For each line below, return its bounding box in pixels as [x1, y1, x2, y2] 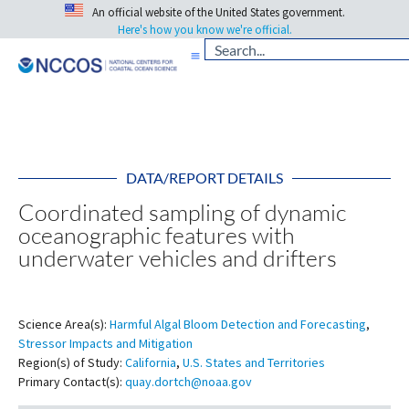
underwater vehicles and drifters [18, 244, 337, 273]
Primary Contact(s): [18, 373, 122, 391]
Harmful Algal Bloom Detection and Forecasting [110, 316, 366, 333]
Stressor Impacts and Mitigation [18, 335, 193, 352]
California [125, 354, 176, 372]
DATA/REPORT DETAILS [126, 169, 283, 187]
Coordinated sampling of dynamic [18, 198, 346, 227]
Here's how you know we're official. [117, 22, 292, 38]
